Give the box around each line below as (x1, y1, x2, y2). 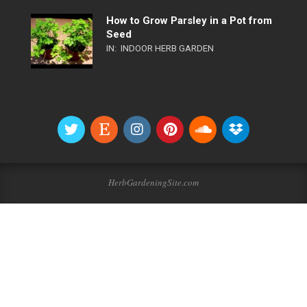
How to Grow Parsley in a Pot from (106, 14, 272, 27)
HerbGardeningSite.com (108, 175, 199, 188)
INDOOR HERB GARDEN (121, 43, 214, 53)
